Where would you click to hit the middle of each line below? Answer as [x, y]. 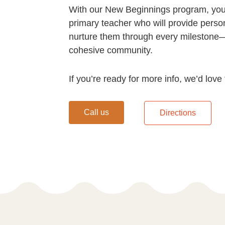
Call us [96, 112]
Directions [178, 113]
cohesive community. [110, 50]
